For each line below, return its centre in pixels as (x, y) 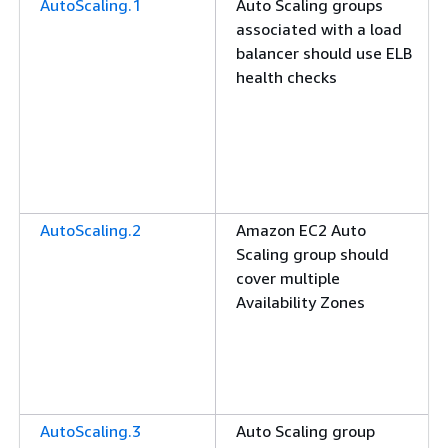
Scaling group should (312, 254)
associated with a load (319, 29)
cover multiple (288, 278)
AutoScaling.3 (90, 431)
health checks (286, 77)
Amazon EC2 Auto (301, 230)
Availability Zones (300, 302)
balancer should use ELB (324, 53)
